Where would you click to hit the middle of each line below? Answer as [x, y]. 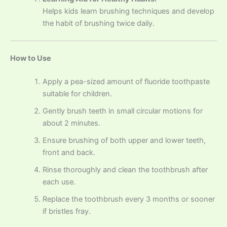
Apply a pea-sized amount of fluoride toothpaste [126, 81]
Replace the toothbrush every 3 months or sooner [128, 199]
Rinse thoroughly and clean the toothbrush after [125, 169]
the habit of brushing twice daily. [98, 23]
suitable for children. [77, 93]
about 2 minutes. [71, 123]
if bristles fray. [66, 211]
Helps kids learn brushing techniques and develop [128, 11]
